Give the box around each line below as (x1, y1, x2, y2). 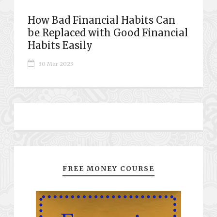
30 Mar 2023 (39, 60, 73, 67)
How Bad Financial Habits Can (28, 14, 175, 26)
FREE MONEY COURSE (62, 164, 155, 173)
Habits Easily (28, 39, 93, 51)
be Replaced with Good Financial (28, 26, 188, 39)
